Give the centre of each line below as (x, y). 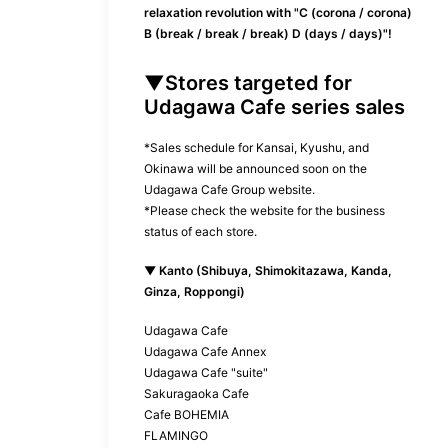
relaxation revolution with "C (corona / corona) (278, 12)
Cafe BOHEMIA (186, 414)
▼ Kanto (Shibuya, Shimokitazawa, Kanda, (268, 270)
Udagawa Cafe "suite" (206, 372)
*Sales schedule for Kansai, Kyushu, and (256, 147)
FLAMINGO (176, 435)
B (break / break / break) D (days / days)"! (268, 33)
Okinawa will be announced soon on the (255, 168)
